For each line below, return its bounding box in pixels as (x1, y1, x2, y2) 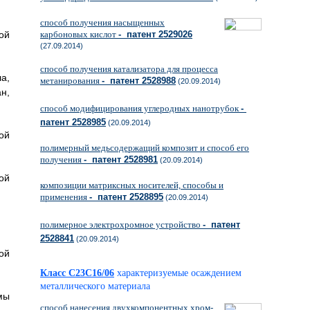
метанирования (40, 75, 102, 86)
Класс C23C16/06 (40, 268, 114, 278)
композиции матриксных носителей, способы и (40, 180, 224, 190)
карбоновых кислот (40, 29, 118, 39)
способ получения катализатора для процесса (40, 64, 218, 74)
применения (40, 192, 89, 202)
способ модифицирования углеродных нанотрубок (40, 103, 241, 113)
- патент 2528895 (89, 192, 163, 202)
